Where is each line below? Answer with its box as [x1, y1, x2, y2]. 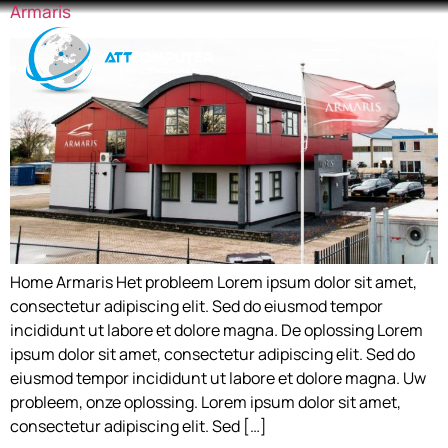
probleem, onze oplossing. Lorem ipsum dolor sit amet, [10, 390, 401, 413]
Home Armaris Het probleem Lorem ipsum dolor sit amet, [10, 270, 417, 293]
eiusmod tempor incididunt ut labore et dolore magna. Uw [10, 366, 426, 389]
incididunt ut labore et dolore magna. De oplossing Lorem [10, 318, 423, 341]
